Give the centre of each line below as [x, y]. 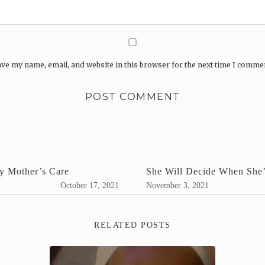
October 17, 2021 [89, 185]
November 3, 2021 [178, 185]
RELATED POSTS [132, 225]
